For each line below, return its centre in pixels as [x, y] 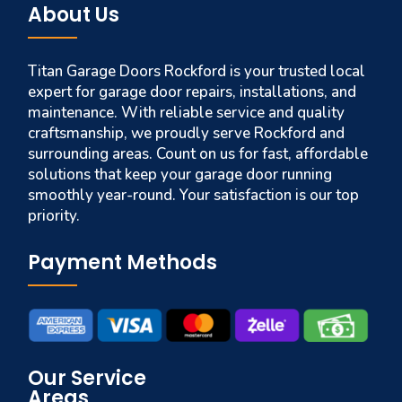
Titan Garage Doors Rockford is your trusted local [197, 71]
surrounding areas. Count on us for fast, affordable [198, 154]
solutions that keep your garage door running [180, 175]
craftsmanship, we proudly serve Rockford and [187, 133]
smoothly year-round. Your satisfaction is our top [194, 195]
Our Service [87, 378]
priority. [54, 216]
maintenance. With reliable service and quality [187, 113]
